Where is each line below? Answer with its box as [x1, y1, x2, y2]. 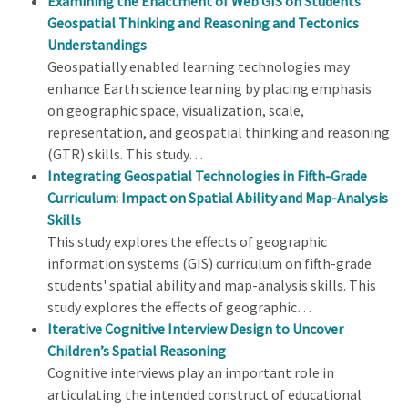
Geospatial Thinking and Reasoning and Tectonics [47, 14, 359, 33]
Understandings [47, 36, 147, 55]
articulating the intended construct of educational [47, 385, 362, 404]
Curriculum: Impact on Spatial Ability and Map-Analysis [47, 189, 388, 208]
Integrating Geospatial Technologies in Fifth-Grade [47, 167, 367, 186]
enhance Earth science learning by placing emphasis [47, 79, 372, 98]
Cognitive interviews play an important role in [47, 363, 334, 382]
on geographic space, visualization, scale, [47, 101, 304, 120]
